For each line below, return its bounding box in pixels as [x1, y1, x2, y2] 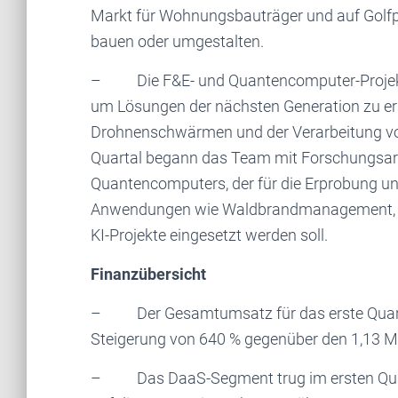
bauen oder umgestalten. [91, 32, 264, 51]
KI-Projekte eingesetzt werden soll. [91, 226, 328, 244]
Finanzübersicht [91, 265, 206, 283]
